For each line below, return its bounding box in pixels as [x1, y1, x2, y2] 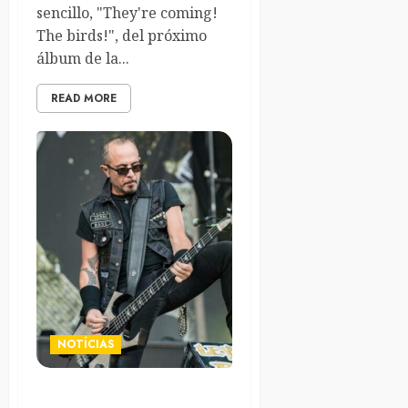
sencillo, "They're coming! [36, 3, 218, 24]
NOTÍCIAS [57, 336, 114, 353]
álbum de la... [36, 48, 129, 69]
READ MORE [51, 90, 117, 107]
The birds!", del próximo [36, 25, 207, 46]
